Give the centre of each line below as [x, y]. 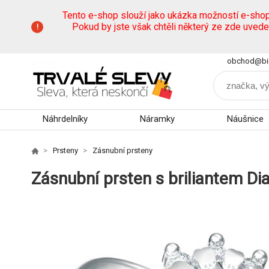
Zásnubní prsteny [122, 150]
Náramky [157, 119]
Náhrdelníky [65, 119]
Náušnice [245, 119]
